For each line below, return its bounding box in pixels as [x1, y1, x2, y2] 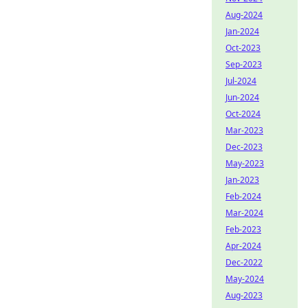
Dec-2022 [225, 256, 263, 268]
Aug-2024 [225, 9, 263, 21]
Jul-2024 [225, 75, 256, 87]
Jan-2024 [225, 25, 259, 37]
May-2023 [225, 157, 264, 169]
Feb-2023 [225, 223, 261, 235]
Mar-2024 [225, 207, 263, 219]
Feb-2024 [225, 190, 261, 202]
